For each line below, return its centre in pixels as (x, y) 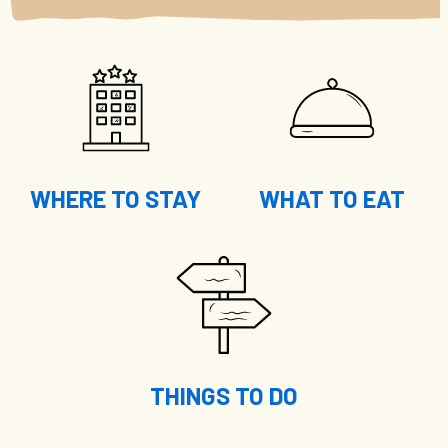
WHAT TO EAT (332, 199)
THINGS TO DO (224, 396)
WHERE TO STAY (116, 199)
